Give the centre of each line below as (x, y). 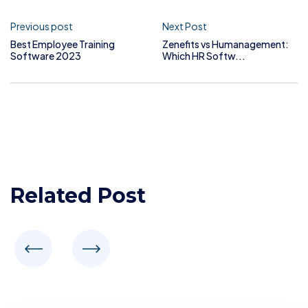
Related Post (78, 196)
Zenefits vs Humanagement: (225, 44)
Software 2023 (46, 56)
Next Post (185, 26)
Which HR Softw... (204, 56)
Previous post (42, 26)
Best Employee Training (63, 44)
